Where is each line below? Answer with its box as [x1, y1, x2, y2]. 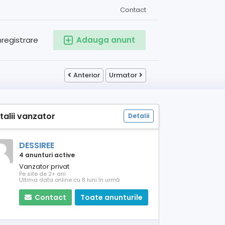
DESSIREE [19, 140, 54, 151]
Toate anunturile [80, 192, 143, 202]
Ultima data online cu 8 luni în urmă [19, 176, 120, 184]
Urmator [109, 70, 137, 80]
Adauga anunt [76, 35, 135, 45]
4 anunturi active [19, 151, 75, 159]
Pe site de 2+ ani [19, 170, 66, 178]
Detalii [128, 111, 149, 120]
